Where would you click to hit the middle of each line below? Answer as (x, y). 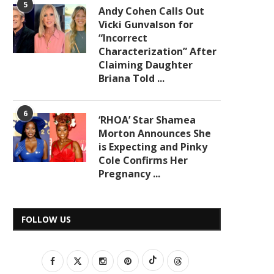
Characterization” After (157, 51)
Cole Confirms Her (143, 160)
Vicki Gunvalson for (146, 24)
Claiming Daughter (146, 65)
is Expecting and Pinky (153, 147)
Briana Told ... (131, 78)
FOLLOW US (46, 219)
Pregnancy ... (129, 174)
